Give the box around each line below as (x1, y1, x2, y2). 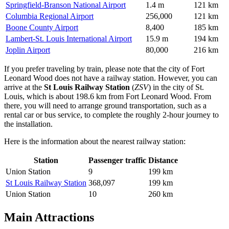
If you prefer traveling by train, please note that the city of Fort (4, 64, 204, 73)
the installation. (4, 119, 53, 128)
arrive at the (4, 82, 44, 91)
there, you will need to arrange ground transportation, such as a (4, 101, 207, 110)
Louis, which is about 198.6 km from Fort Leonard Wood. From (4, 91, 211, 101)
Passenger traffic (88, 155, 146, 165)
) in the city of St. (148, 82, 204, 91)
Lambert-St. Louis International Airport (6, 34, 132, 43)
